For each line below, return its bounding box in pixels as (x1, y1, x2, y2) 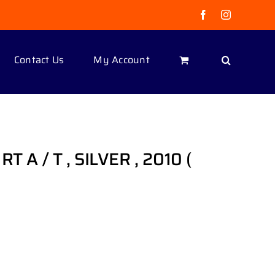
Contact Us (14, 52, 64, 68)
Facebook (207, 9, 247, 19)
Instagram (230, 9, 270, 19)
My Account (93, 52, 150, 68)
